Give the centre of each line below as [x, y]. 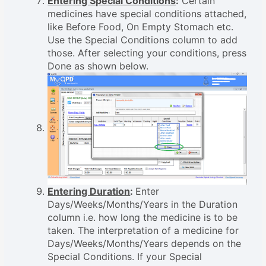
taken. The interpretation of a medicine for [143, 230]
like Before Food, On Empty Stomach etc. [141, 27]
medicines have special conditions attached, [147, 14]
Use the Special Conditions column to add [143, 40]
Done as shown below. [98, 66]
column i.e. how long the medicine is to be [143, 217]
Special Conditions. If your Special [125, 256]
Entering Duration [89, 191]
